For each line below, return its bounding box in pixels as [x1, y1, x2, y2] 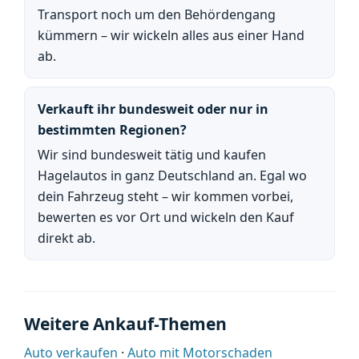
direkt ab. [38, 229, 95, 247]
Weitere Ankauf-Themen [24, 313, 227, 335]
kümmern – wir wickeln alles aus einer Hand [38, 26, 305, 44]
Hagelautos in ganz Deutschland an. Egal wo [38, 167, 307, 184]
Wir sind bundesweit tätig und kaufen [38, 146, 266, 163]
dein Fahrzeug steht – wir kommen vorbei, [38, 188, 293, 205]
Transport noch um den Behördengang [38, 6, 276, 23]
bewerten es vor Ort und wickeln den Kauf [38, 208, 294, 226]
